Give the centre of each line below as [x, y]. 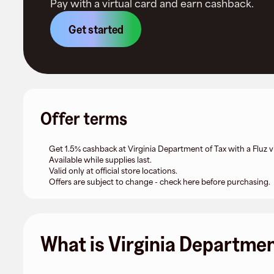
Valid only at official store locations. [113, 171]
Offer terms [84, 118]
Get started [96, 29]
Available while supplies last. [100, 160]
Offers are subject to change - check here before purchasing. [160, 182]
